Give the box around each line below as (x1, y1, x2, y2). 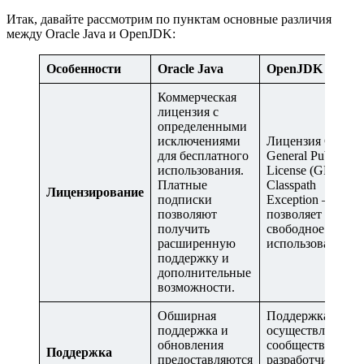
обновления (158, 337, 223, 352)
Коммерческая (158, 89, 236, 104)
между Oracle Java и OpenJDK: (6, 26, 175, 41)
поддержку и (158, 250, 229, 265)
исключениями (158, 133, 240, 148)
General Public (266, 148, 343, 162)
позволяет (266, 206, 322, 221)
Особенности (46, 61, 121, 76)
